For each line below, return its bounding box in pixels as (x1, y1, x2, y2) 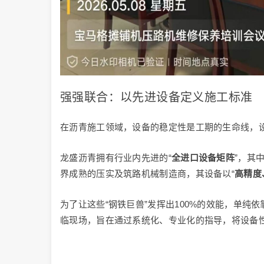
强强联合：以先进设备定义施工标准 (60, 90, 253, 104)
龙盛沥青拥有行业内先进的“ (60, 152, 171, 163)
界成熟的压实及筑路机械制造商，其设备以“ (60, 168, 235, 179)
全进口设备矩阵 (171, 152, 235, 163)
